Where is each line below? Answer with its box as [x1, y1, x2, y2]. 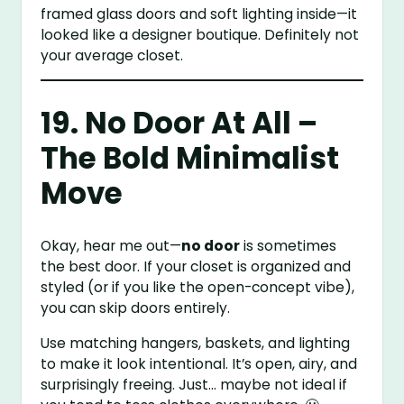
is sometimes [240, 236, 337, 256]
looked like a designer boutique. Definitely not [41, 24, 360, 44]
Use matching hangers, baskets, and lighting [41, 334, 351, 353]
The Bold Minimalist [41, 138, 340, 179]
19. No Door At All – [41, 103, 318, 144]
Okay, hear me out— [41, 236, 182, 256]
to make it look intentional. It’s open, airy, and [41, 354, 358, 373]
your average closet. [41, 45, 184, 65]
